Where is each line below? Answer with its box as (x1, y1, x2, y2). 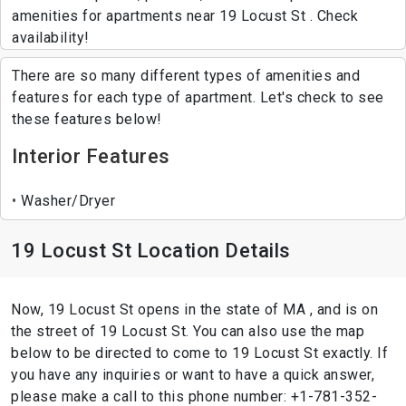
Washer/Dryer (16, 191, 115, 209)
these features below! (12, 110, 162, 128)
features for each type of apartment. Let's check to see (12, 88, 384, 106)
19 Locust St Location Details (11, 238, 291, 262)
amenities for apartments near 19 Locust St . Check (12, 6, 358, 24)
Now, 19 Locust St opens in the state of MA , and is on (11, 300, 378, 318)
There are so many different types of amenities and (12, 66, 360, 84)
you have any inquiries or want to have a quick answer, (11, 365, 374, 383)
